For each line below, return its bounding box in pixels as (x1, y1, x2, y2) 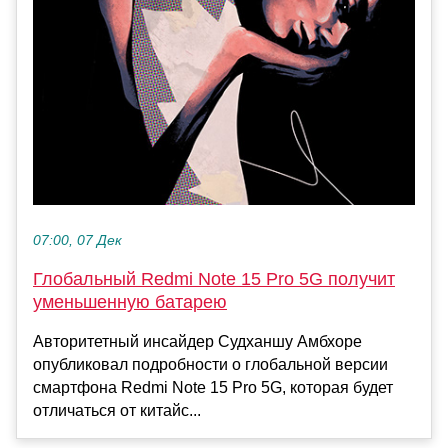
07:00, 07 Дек (33, 233, 122, 249)
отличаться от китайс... (33, 402, 201, 420)
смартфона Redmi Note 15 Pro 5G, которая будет (33, 379, 393, 397)
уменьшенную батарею (33, 292, 227, 313)
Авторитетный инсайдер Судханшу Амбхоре (33, 333, 362, 351)
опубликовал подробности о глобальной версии (33, 356, 388, 374)
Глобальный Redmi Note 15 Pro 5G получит (33, 269, 395, 290)
